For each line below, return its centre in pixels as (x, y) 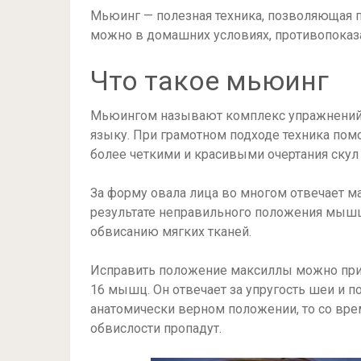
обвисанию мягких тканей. (171, 232)
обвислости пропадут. (156, 328)
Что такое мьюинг (210, 81)
